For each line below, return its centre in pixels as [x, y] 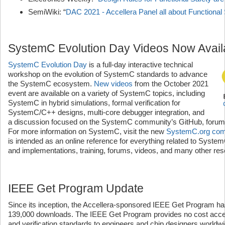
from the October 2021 [171, 84]
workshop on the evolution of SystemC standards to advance [108, 74]
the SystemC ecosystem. [51, 84]
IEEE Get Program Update [76, 188]
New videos [113, 84]
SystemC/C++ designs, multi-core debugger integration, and [106, 112]
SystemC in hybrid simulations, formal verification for [94, 103]
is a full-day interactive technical [140, 65]
